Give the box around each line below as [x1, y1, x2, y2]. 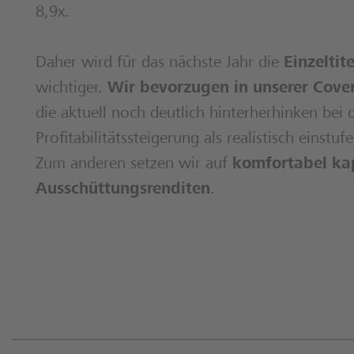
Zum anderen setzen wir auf [36, 156, 232, 174]
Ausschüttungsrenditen [36, 182, 210, 199]
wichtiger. [36, 81, 107, 98]
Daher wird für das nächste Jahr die [36, 55, 284, 73]
